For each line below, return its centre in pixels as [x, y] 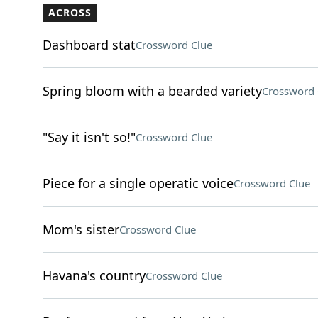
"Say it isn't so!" [89, 137]
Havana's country [94, 275]
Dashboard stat [89, 45]
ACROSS [70, 12]
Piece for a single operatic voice [138, 183]
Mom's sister [81, 229]
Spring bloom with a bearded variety [152, 91]
